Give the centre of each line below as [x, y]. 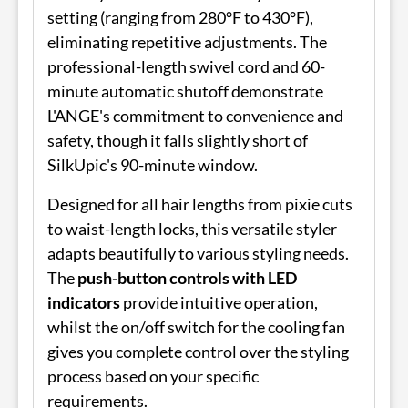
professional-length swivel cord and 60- [186, 66]
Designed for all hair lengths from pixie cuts [200, 204]
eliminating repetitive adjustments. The [187, 41]
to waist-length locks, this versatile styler [192, 228]
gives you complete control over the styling [198, 351]
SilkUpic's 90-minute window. [153, 164]
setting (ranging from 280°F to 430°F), [180, 17]
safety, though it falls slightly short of [178, 140]
